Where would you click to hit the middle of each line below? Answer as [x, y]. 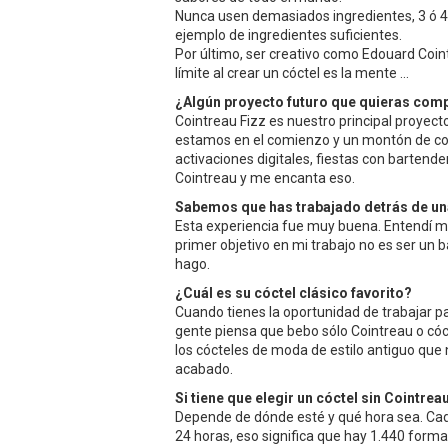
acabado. [204, 368]
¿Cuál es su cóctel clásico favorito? [293, 292]
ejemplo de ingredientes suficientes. [288, 34]
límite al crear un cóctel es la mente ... [292, 72]
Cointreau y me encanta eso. [266, 177]
